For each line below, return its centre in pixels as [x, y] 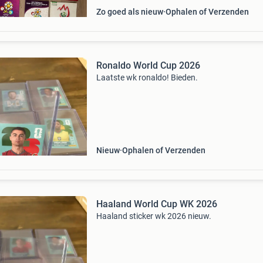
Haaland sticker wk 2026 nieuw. [154, 216]
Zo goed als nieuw [129, 12]
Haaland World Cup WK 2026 [156, 204]
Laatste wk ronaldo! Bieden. [147, 77]
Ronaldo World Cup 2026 [148, 65]
